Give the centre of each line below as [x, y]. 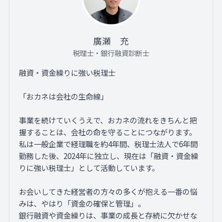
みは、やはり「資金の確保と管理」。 [82, 203]
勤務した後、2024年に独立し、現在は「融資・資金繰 [109, 155]
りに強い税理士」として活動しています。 [89, 167]
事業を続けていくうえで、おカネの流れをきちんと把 [108, 120]
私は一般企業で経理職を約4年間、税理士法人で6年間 [109, 143]
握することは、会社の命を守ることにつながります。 [108, 132]
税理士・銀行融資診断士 [111, 53]
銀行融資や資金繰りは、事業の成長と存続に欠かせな [108, 215]
